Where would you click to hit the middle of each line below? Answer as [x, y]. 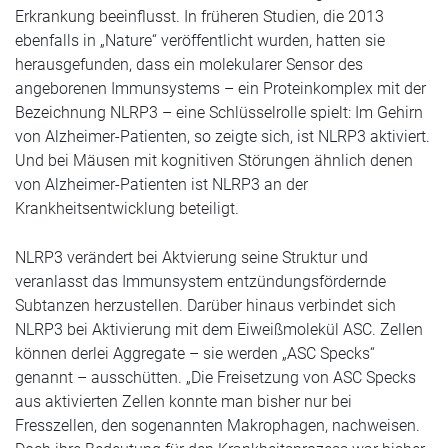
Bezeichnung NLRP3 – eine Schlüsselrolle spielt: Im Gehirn [219, 112]
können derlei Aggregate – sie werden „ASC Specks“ [195, 353]
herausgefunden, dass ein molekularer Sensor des [189, 64]
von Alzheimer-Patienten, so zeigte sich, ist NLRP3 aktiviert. [222, 136]
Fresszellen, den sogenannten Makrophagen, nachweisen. [217, 425]
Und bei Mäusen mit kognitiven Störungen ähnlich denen [214, 160]
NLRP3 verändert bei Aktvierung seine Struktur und [191, 257]
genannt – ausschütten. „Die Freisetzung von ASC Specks [215, 377]
